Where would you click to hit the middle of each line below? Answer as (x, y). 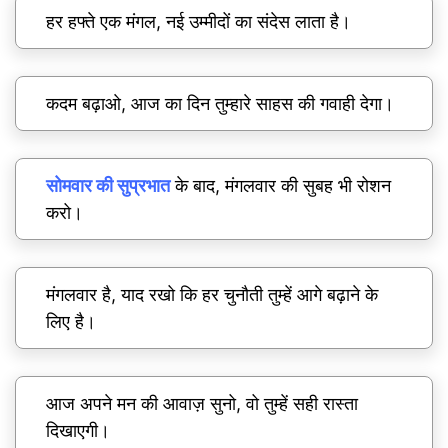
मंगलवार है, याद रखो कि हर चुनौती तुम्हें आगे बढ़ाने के (212, 294)
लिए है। (71, 321)
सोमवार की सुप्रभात (108, 185)
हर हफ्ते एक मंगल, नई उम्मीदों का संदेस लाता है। (198, 21)
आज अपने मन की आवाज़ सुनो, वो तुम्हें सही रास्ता (202, 403)
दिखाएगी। (78, 430)
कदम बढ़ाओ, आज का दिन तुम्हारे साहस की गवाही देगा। (220, 103)
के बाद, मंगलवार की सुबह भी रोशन (280, 185)
